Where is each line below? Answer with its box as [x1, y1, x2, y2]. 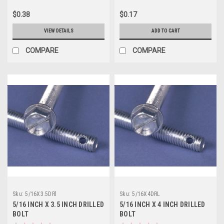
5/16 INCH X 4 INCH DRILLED [119, 200, 205, 209]
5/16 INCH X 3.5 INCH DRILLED [12, 200, 104, 209]
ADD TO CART [151, 28, 180, 34]
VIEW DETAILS [43, 28, 73, 34]
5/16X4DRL [132, 190, 160, 198]
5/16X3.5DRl [25, 190, 56, 198]
